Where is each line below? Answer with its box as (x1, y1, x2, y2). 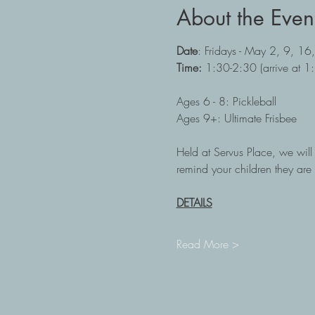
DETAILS (176, 195, 212, 210)
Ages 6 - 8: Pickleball (176, 94, 276, 109)
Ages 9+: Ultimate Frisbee (176, 110, 297, 126)
